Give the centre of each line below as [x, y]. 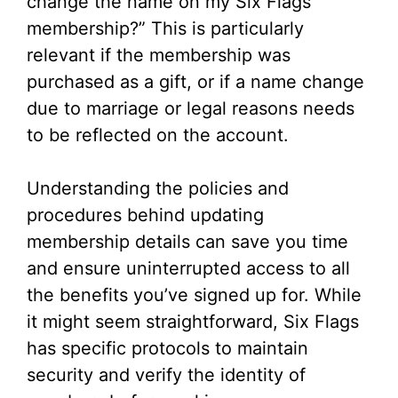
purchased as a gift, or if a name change [195, 82]
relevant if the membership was [159, 55]
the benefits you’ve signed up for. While [194, 295]
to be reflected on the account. [158, 135]
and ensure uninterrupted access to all [188, 268]
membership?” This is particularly [165, 28]
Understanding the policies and [158, 188]
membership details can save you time [187, 242]
